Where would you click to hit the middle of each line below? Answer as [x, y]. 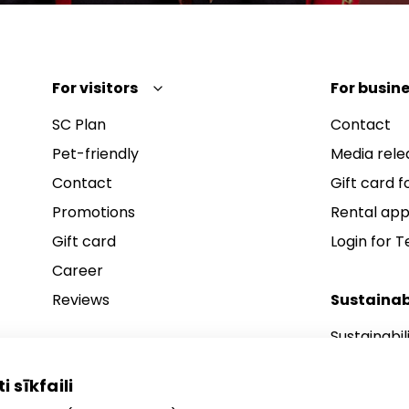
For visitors [94, 88]
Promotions [93, 212]
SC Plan [79, 125]
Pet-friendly [95, 154]
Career [77, 271]
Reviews [80, 300]
